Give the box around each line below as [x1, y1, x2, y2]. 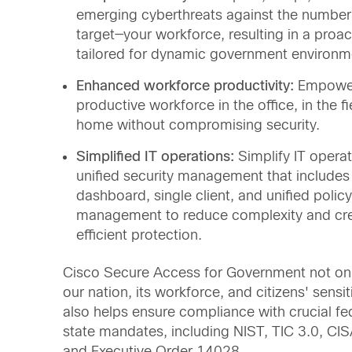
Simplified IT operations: [76, 148, 234, 164]
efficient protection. [76, 226, 202, 243]
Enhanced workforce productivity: [76, 77, 294, 93]
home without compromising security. [76, 116, 320, 133]
